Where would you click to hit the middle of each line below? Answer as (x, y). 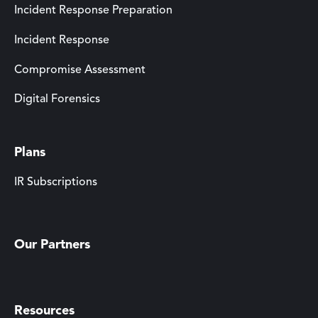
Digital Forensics (57, 100)
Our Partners (52, 245)
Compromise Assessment (80, 70)
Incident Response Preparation (93, 11)
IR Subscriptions (56, 182)
